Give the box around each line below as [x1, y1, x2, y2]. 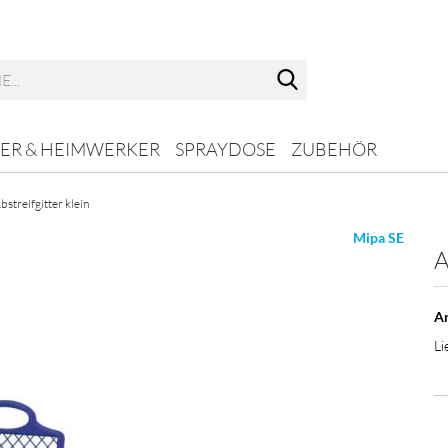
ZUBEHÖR [291, 138, 377, 160]
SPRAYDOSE [175, 138, 276, 160]
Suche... [305, 60, 352, 77]
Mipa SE [353, 229, 404, 246]
